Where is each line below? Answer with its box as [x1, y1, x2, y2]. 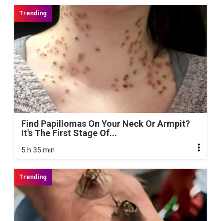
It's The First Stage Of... [21, 128, 117, 139]
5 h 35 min [21, 146, 55, 155]
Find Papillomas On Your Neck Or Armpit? [21, 118, 190, 129]
